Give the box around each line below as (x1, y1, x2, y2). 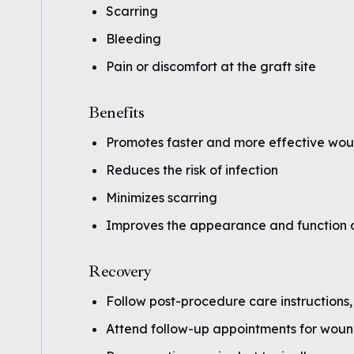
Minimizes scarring (106, 190, 217, 205)
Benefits (88, 102, 145, 122)
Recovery (88, 261, 152, 281)
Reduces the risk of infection (106, 162, 278, 178)
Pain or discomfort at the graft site (106, 58, 316, 74)
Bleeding (106, 31, 161, 47)
